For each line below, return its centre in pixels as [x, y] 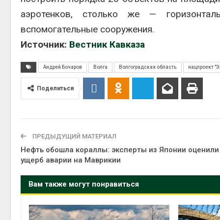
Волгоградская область [148, 67]
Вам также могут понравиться [84, 184]
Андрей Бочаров [63, 67]
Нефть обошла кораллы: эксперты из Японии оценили [120, 150]
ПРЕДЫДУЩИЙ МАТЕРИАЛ [74, 136]
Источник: [45, 44]
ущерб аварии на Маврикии [71, 160]
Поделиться [55, 88]
